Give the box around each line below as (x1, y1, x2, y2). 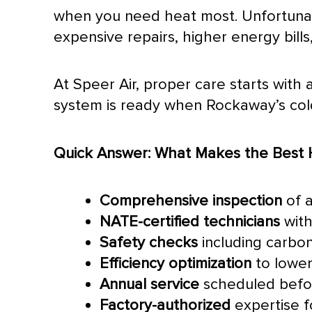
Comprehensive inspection (100, 192, 283, 210)
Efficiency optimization (100, 254, 252, 273)
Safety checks (100, 233, 198, 252)
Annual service (100, 275, 200, 294)
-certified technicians (138, 212, 281, 231)
